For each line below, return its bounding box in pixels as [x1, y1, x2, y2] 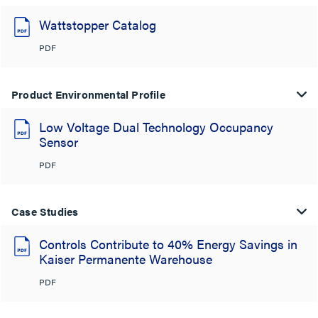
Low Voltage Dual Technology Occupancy [39, 117, 273, 136]
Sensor [39, 132, 78, 150]
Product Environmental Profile [11, 86, 165, 102]
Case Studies [11, 203, 79, 219]
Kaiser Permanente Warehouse [39, 249, 212, 268]
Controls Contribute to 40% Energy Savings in [39, 234, 297, 253]
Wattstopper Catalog [39, 15, 156, 33]
